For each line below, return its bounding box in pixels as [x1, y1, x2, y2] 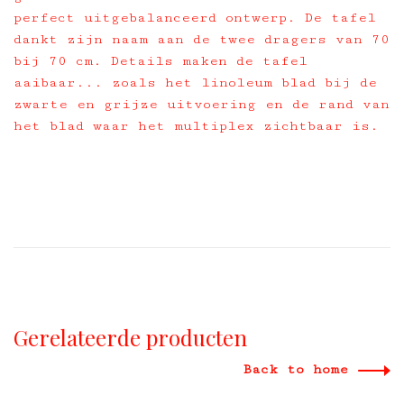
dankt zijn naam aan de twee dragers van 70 [14, 32, 390, 47]
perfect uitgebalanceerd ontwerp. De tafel [14, 10, 376, 25]
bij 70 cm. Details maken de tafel [14, 53, 308, 69]
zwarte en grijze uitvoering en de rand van [14, 96, 390, 112]
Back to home [243, 362, 348, 377]
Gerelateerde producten [14, 323, 247, 352]
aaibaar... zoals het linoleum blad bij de [14, 75, 377, 90]
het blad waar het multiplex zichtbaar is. [14, 118, 379, 133]
